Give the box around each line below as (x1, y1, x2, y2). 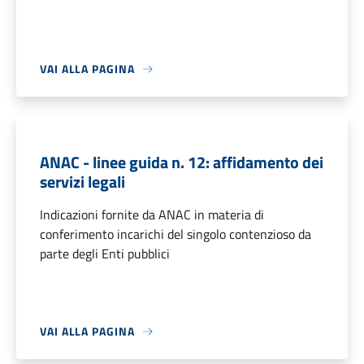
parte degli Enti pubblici (40, 244, 170, 264)
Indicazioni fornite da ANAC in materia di (40, 205, 264, 225)
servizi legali (40, 169, 125, 195)
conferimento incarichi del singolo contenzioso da (40, 224, 311, 245)
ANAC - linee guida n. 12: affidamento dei (40, 149, 323, 175)
